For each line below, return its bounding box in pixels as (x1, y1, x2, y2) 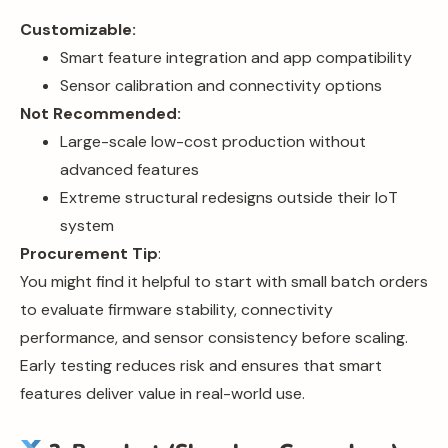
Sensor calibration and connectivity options (60, 74, 382, 96)
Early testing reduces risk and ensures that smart (20, 354, 382, 376)
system (60, 214, 114, 236)
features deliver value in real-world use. (20, 382, 305, 404)
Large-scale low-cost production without (60, 130, 366, 152)
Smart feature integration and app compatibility (60, 46, 412, 68)
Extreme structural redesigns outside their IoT (60, 186, 398, 208)
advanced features (60, 158, 199, 180)
